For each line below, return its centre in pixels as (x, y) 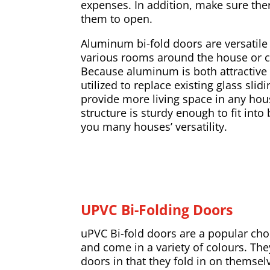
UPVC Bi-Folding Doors (157, 209)
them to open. (117, 19)
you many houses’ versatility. (154, 127)
